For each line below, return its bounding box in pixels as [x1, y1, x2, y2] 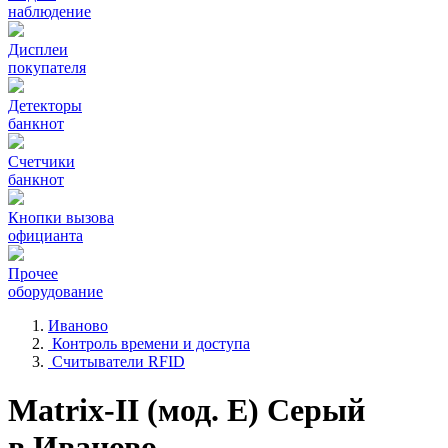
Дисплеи [8, 41, 68, 58]
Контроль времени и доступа [52, 335, 250, 352]
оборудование [8, 283, 103, 300]
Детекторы [8, 97, 82, 114]
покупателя [8, 59, 86, 76]
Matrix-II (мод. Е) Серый [8, 392, 365, 429]
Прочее [8, 265, 58, 282]
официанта [8, 227, 83, 244]
